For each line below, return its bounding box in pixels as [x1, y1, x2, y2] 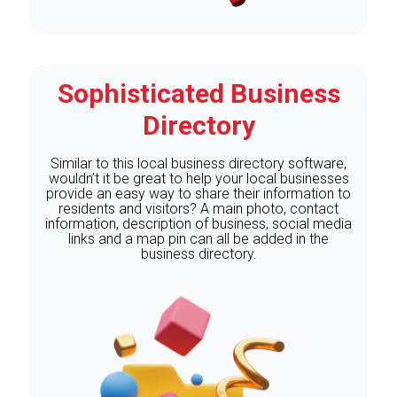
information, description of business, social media [45, 214, 352, 232]
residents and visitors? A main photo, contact [58, 199, 339, 217]
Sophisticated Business [57, 77, 340, 109]
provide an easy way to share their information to [46, 184, 351, 202]
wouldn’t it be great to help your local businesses [48, 169, 349, 187]
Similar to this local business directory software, [51, 154, 346, 172]
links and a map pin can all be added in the [68, 230, 329, 247]
